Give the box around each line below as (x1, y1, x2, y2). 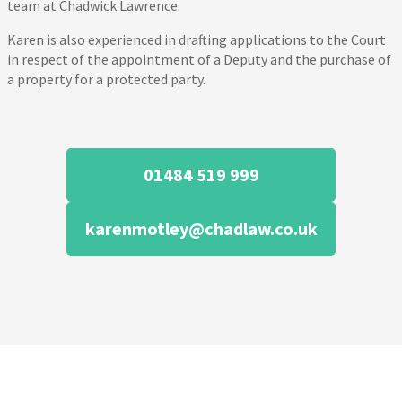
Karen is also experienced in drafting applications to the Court (6, 31, 386, 49)
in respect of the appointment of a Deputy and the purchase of (6, 50, 391, 69)
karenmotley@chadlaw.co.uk (84, 217, 318, 240)
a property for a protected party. (6, 70, 205, 89)
